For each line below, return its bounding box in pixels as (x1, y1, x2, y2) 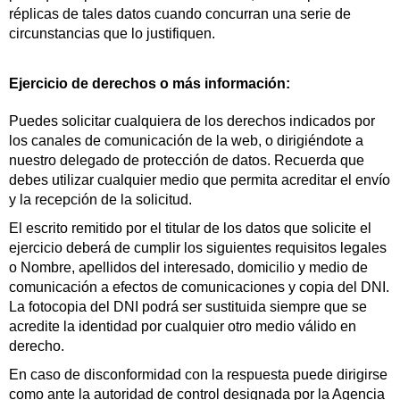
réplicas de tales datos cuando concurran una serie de (9, 6, 351, 21)
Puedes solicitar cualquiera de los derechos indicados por (9, 113, 375, 129)
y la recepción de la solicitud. (9, 192, 192, 207)
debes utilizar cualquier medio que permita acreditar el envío (9, 172, 390, 187)
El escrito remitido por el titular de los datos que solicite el (9, 221, 371, 236)
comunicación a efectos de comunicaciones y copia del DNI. (9, 279, 389, 295)
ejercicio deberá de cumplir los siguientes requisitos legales (9, 240, 387, 255)
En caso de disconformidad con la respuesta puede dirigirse (9, 367, 387, 382)
